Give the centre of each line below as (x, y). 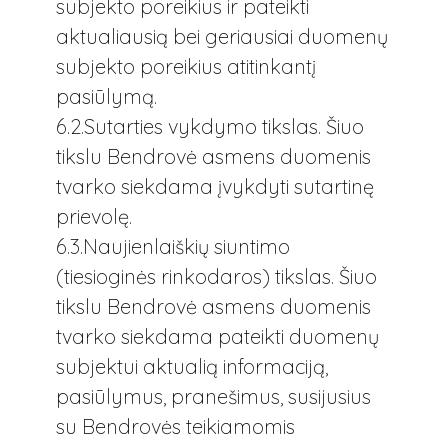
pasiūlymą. (106, 97)
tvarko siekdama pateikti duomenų (217, 337)
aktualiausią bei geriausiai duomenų (222, 37)
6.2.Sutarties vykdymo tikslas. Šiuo (210, 127)
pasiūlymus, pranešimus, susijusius (213, 397)
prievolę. (94, 217)
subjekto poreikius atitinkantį (186, 67)
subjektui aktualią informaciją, (192, 367)
